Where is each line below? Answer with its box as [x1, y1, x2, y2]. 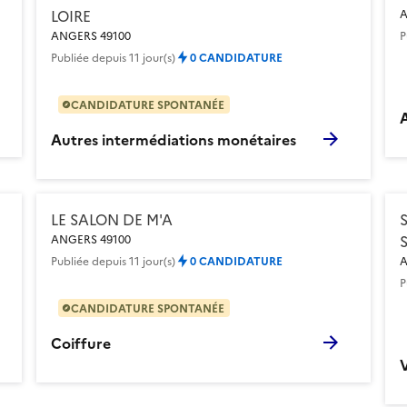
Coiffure [51, 332, 111, 352]
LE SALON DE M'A [51, 208, 173, 229]
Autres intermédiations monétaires [51, 128, 296, 149]
